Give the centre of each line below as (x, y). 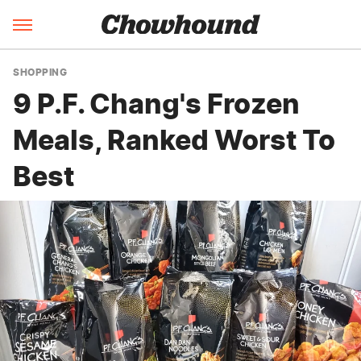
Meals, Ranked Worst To (174, 140)
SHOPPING (40, 72)
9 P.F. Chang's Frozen (156, 104)
